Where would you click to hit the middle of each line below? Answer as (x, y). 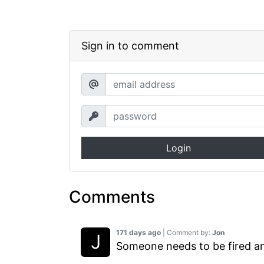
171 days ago (138, 232)
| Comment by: (187, 232)
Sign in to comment (130, 45)
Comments (112, 197)
